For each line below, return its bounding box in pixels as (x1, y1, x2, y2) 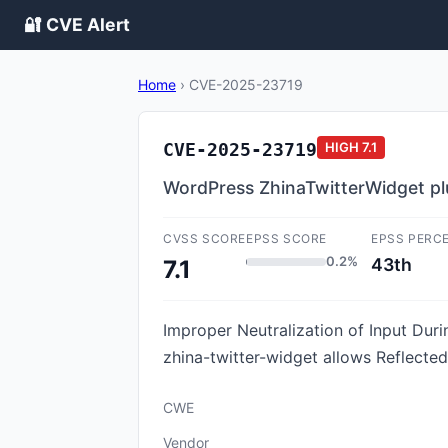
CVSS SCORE (163, 231, 246, 246)
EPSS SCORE (246, 231, 327, 246)
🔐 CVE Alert (24, 14, 130, 35)
